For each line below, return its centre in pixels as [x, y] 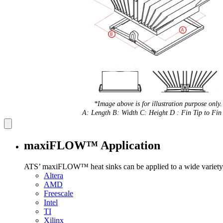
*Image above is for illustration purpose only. [158, 103]
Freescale [58, 193]
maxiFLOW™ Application [92, 145]
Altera [54, 175]
